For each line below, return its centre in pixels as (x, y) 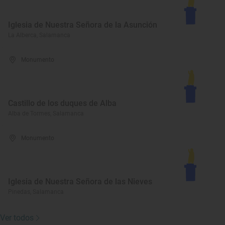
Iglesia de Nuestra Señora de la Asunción (83, 25)
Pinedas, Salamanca (36, 192)
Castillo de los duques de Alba (62, 103)
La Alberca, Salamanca (39, 35)
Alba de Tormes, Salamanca (46, 114)
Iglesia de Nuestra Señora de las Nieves (80, 182)
